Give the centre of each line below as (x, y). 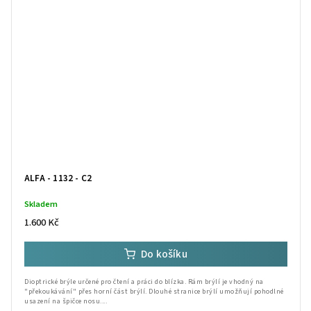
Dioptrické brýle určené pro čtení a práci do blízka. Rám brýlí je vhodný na (144, 281)
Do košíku (164, 254)
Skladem (41, 204)
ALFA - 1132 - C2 (58, 178)
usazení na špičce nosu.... (66, 301)
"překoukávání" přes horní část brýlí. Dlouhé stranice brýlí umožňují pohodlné (154, 291)
